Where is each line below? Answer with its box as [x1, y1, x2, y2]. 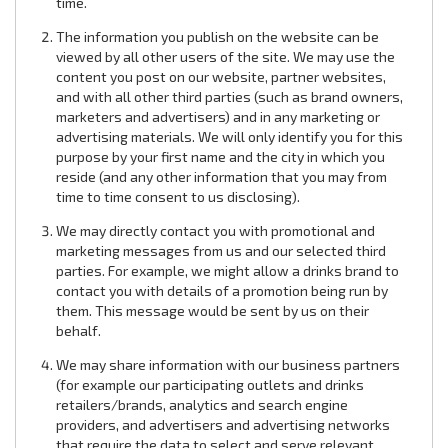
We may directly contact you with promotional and [56, 222, 375, 239]
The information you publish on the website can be [56, 28, 379, 45]
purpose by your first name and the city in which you [56, 148, 385, 165]
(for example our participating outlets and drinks [56, 376, 364, 393]
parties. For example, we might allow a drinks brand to [56, 262, 399, 279]
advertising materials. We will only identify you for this [56, 128, 403, 145]
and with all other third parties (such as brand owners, [56, 88, 403, 105]
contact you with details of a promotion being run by [56, 282, 388, 299]
